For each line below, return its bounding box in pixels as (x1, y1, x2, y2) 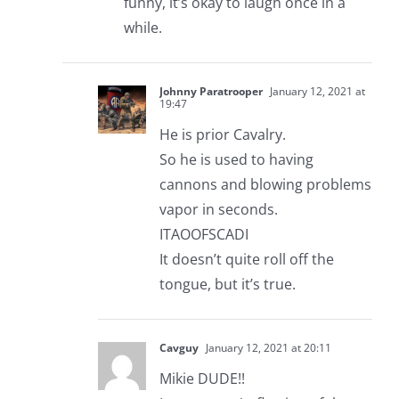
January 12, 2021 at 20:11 (202, 340, 331, 356)
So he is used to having (159, 150, 313, 170)
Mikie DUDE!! (159, 369, 245, 389)
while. (123, 18, 162, 38)
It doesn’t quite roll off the (159, 249, 334, 270)
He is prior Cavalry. (159, 125, 286, 145)
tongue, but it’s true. (159, 274, 296, 295)
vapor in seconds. (159, 199, 278, 220)
